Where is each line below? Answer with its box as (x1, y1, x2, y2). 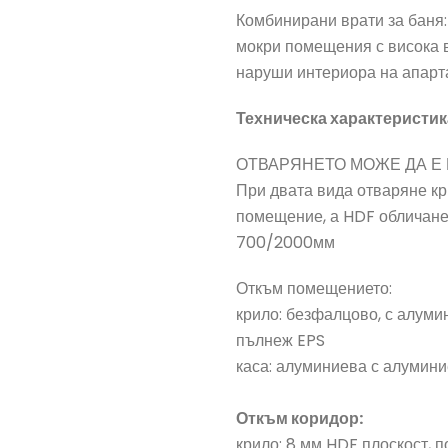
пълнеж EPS (236, 329, 325, 352)
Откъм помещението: (236, 277, 392, 300)
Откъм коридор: (236, 407, 363, 430)
